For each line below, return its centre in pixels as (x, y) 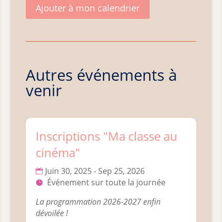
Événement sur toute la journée (107, 183)
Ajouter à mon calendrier (88, 8)
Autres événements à (102, 75)
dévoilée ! (52, 213)
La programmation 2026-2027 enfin (99, 202)
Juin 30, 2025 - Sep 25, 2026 (95, 171)
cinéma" (58, 153)
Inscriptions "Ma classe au (107, 136)
